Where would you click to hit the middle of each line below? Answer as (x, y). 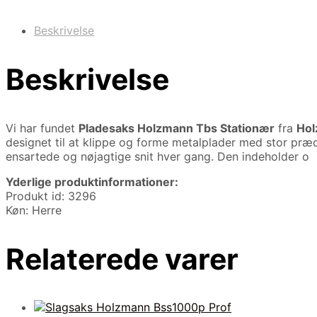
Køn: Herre (34, 210)
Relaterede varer (122, 259)
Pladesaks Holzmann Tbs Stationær (177, 128)
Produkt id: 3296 (51, 196)
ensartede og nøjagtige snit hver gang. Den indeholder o (157, 156)
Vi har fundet (42, 128)
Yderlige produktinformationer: (92, 181)
